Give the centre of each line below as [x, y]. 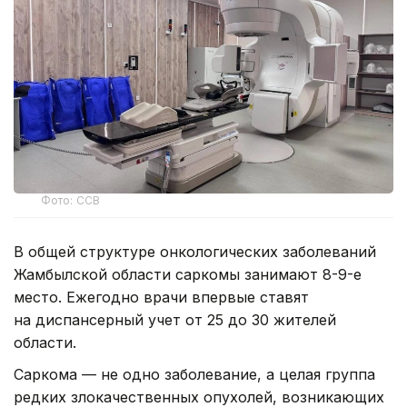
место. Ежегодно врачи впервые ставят [161, 298]
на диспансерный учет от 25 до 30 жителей [175, 320]
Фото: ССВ [71, 201]
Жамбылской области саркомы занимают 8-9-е [188, 275]
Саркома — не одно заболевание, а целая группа [194, 375]
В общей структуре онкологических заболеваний [195, 252]
